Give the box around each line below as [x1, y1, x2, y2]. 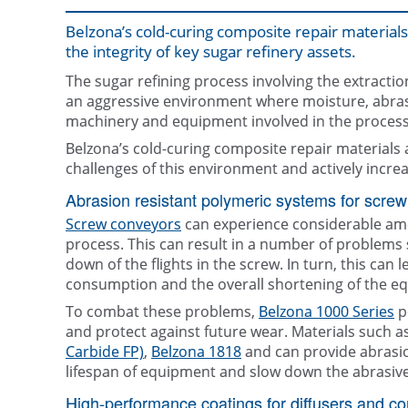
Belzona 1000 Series [259, 301, 394, 322]
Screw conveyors [66, 214, 181, 235]
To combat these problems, [66, 301, 259, 322]
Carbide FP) [66, 342, 144, 362]
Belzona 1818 [151, 342, 241, 362]
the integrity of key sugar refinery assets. [66, 41, 356, 63]
